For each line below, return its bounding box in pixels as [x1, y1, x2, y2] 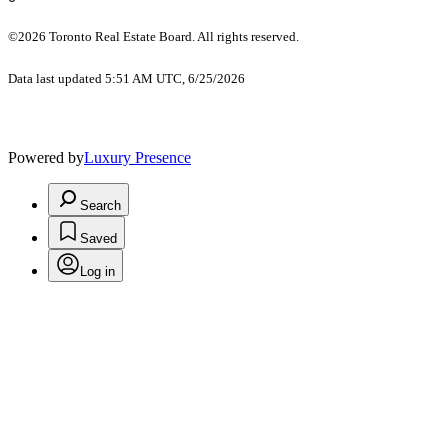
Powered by [8, 148, 84, 166]
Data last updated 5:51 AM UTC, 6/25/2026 [8, 70, 245, 86]
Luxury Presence [84, 148, 191, 166]
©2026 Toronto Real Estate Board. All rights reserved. [8, 28, 302, 44]
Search [80, 197, 121, 213]
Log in [80, 263, 115, 279]
